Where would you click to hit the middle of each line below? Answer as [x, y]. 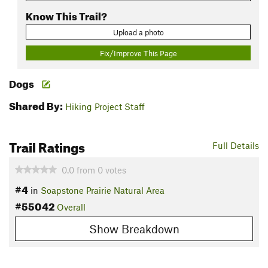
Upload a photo [138, 32]
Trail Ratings [47, 145]
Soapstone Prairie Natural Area [103, 191]
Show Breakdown [134, 229]
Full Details [236, 146]
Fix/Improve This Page [138, 53]
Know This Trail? [66, 14]
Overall [71, 207]
